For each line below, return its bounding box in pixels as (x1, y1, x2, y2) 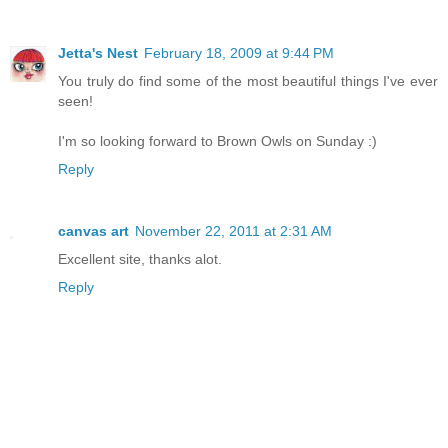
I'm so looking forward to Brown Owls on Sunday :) (58, 132, 377, 149)
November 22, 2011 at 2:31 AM (135, 222, 332, 239)
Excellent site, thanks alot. (58, 250, 222, 267)
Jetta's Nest (58, 44, 138, 61)
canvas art (58, 222, 129, 239)
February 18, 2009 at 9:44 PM (144, 44, 334, 61)
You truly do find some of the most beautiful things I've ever (58, 72, 438, 89)
